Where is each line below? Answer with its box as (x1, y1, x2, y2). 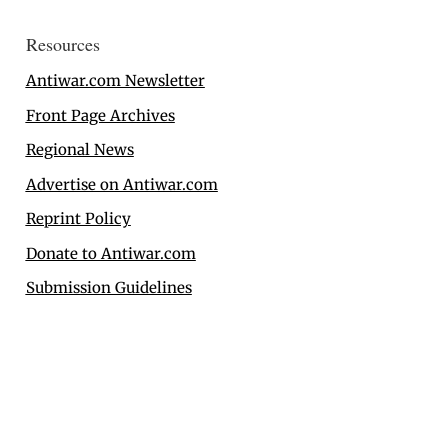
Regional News (25, 140, 134, 160)
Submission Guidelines (25, 278, 192, 298)
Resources (25, 32, 100, 57)
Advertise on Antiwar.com (25, 174, 218, 194)
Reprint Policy (25, 209, 131, 229)
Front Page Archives (25, 105, 175, 125)
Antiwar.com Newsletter (25, 71, 205, 91)
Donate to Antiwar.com (25, 243, 196, 263)
